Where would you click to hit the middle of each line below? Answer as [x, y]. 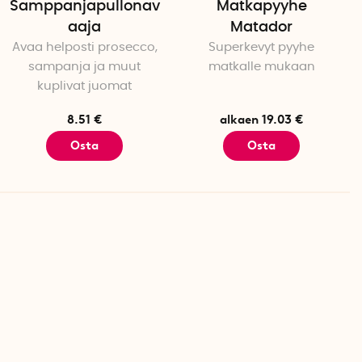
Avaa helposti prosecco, [84, 48]
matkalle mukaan [261, 67]
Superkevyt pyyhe [261, 48]
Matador [261, 28]
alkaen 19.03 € [261, 120]
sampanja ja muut [84, 67]
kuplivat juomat [84, 86]
